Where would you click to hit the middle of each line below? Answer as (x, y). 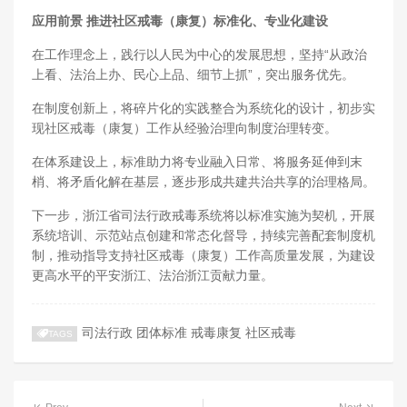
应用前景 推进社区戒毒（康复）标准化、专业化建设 (180, 21)
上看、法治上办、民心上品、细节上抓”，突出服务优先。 (193, 75)
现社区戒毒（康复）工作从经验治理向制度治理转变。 (184, 129)
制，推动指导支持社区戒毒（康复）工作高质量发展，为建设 (203, 256)
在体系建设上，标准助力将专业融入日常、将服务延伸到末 (197, 162)
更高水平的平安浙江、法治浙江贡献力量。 (153, 276)
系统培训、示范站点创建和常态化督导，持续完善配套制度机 (203, 236)
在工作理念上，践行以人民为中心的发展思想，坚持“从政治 (199, 55)
